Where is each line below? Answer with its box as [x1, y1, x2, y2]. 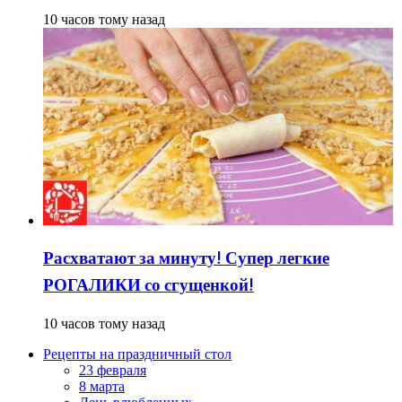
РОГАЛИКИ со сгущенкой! [43, 272, 254, 300]
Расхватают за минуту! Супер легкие [43, 245, 329, 273]
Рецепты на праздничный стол [43, 346, 232, 363]
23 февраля [79, 363, 146, 379]
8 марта [79, 379, 125, 395]
